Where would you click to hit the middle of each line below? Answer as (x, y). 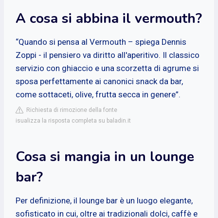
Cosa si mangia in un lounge (105, 156)
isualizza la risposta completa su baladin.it (73, 120)
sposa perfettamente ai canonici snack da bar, (99, 81)
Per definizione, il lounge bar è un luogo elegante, (104, 200)
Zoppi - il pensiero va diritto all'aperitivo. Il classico (108, 55)
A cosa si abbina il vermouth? (109, 18)
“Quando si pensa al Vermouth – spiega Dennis (101, 42)
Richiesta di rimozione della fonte (70, 110)
